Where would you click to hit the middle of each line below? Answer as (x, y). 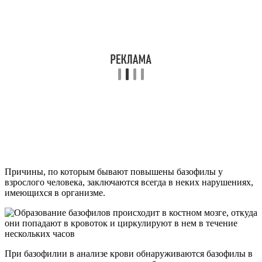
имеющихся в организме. (55, 192)
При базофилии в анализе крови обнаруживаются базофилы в (129, 253)
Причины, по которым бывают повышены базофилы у (114, 171)
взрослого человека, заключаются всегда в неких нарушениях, (129, 182)
